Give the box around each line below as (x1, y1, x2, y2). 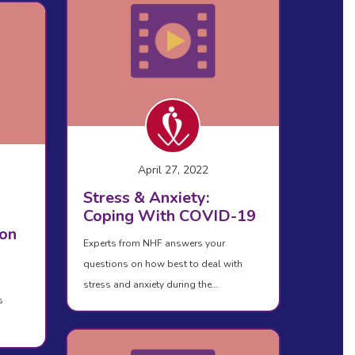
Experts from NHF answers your (82, 236, 225, 250)
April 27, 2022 (137, 162, 208, 177)
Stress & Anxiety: (82, 186, 209, 208)
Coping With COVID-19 (82, 204, 256, 227)
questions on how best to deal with (82, 257, 242, 270)
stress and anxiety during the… (82, 277, 218, 291)
